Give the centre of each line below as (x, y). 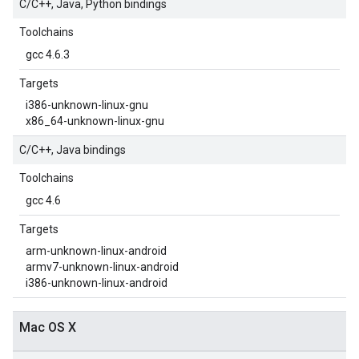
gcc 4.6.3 (48, 54)
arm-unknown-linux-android (96, 251)
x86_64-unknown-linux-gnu (95, 121)
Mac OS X (48, 327)
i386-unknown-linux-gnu (87, 105)
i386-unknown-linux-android (97, 283)
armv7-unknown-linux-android (102, 267)
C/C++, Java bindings (73, 150)
